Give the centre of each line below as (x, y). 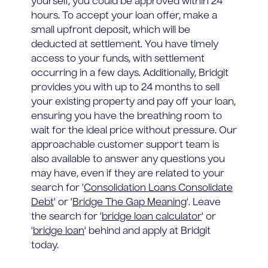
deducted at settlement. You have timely (125, 45)
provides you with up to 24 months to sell (125, 88)
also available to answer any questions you (128, 159)
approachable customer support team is (125, 145)
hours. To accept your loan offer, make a (124, 16)
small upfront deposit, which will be (111, 30)
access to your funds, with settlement (118, 59)
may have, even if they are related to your (128, 174)
